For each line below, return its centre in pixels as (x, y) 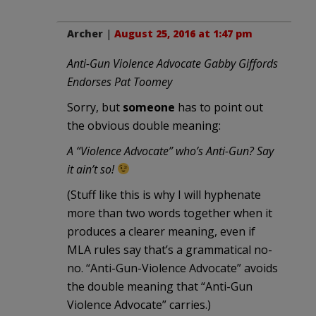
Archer (85, 33)
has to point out (219, 107)
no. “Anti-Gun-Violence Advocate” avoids (172, 268)
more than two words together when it (170, 213)
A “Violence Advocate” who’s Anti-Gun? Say (170, 151)
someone (149, 107)
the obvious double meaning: (144, 125)
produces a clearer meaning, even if (161, 231)
